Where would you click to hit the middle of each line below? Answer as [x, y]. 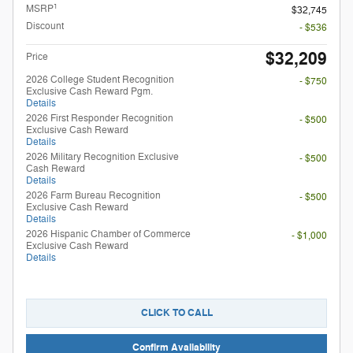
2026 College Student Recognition [100, 80]
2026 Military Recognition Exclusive [102, 157]
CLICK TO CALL [176, 313]
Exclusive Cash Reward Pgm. [89, 92]
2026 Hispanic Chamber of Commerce [108, 234]
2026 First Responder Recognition [100, 119]
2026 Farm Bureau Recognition [93, 196]
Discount [45, 26]
